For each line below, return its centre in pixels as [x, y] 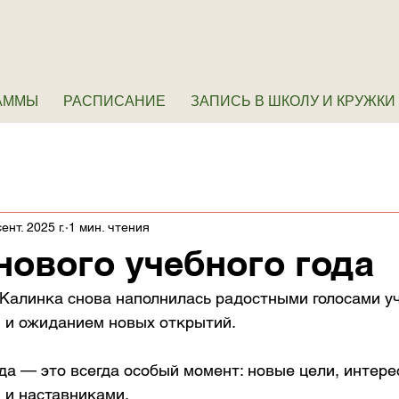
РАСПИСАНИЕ [114, 101]
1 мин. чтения [109, 227]
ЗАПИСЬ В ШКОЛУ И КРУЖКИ [293, 101]
